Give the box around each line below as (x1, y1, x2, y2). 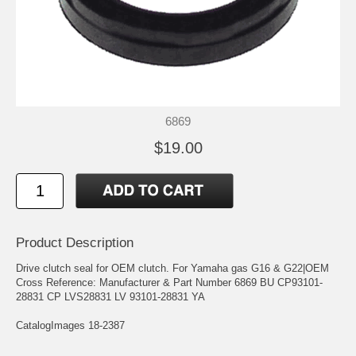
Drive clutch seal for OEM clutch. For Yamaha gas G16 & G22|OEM (16, 261, 329, 274)
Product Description (16, 234, 133, 250)
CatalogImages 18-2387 (16, 319, 125, 331)
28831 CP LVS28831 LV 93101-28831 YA (16, 290, 205, 303)
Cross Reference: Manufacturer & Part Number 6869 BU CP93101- (16, 276, 323, 288)
